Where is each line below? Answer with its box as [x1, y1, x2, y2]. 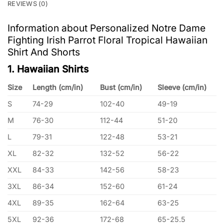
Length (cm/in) [32, 83, 83, 92]
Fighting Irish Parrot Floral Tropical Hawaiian [7, 34, 207, 46]
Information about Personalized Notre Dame [7, 22, 205, 34]
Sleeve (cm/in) [157, 83, 207, 92]
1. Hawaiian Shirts [7, 62, 88, 75]
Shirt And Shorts [7, 46, 80, 58]
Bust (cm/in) [100, 83, 142, 92]
